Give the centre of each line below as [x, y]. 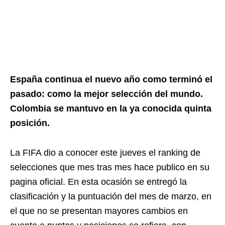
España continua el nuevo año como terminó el [111, 79]
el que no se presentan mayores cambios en [99, 211]
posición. [30, 123]
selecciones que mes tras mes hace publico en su [110, 167]
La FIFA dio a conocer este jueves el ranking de [105, 153]
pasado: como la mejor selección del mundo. [106, 94]
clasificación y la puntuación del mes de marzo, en [111, 196]
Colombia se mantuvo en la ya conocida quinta [111, 108]
